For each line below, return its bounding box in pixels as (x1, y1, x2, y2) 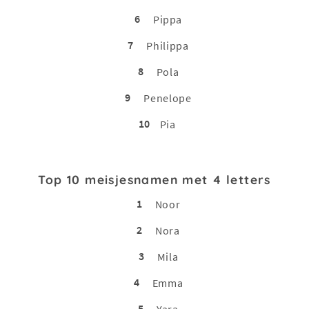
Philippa (146, 38, 189, 52)
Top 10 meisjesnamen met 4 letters (38, 171, 271, 187)
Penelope (143, 90, 192, 105)
